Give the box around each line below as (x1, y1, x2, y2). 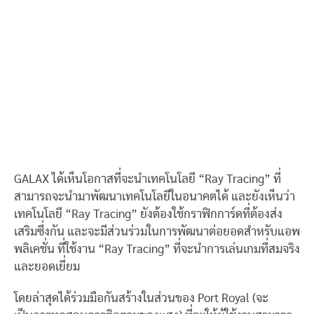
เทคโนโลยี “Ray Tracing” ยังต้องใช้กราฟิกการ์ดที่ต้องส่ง (14, 208, 282, 220)
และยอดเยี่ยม (14, 261, 80, 273)
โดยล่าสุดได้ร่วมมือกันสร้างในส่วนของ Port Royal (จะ (14, 292, 268, 304)
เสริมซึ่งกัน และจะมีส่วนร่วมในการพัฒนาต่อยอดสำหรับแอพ (14, 226, 300, 238)
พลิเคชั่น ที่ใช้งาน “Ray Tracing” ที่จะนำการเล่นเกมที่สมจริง (14, 243, 300, 255)
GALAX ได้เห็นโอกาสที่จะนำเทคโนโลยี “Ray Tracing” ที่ (14, 173, 281, 185)
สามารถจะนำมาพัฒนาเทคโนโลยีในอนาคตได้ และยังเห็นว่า (14, 191, 295, 203)
